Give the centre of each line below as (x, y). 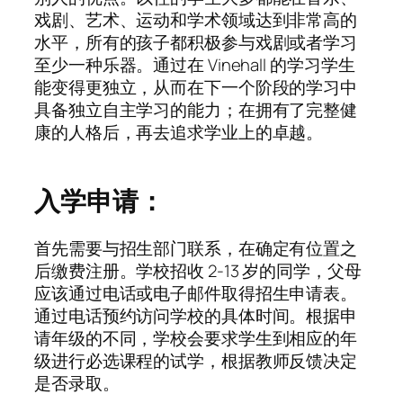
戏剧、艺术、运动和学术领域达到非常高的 (196, 19)
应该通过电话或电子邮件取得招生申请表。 (196, 294)
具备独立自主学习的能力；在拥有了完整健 (196, 109)
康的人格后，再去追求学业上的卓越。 (179, 132)
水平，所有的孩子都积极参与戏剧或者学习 (196, 42)
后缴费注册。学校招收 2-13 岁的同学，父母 (198, 271)
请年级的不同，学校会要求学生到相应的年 (196, 339)
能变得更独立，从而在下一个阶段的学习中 (196, 87)
